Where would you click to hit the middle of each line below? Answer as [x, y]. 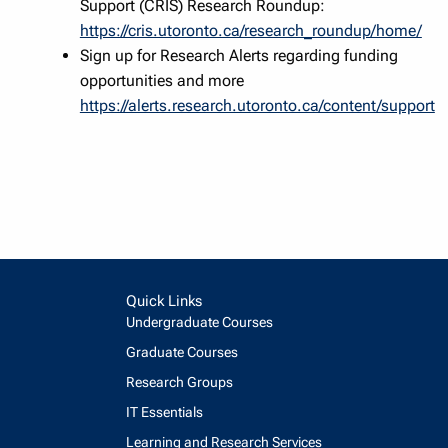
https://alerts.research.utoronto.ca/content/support [257, 105]
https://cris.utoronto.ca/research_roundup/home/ [250, 30]
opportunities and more [161, 80]
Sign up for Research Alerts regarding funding [238, 55]
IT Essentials [164, 412]
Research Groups [179, 382]
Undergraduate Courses [199, 322]
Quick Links [164, 301]
